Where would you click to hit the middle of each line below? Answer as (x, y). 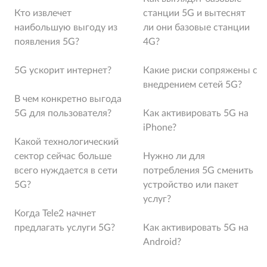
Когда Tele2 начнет (55, 213)
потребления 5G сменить (198, 170)
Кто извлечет (43, 13)
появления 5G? (47, 42)
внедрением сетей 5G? (193, 85)
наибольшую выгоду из (66, 27)
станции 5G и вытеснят (194, 13)
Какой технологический (66, 142)
